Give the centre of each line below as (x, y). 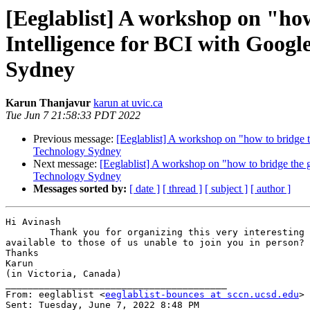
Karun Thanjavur (48, 103)
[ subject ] (226, 189)
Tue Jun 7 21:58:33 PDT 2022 (73, 116)
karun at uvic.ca (128, 103)
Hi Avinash (33, 222)
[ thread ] (182, 189)
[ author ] (271, 189)
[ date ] (145, 189)
